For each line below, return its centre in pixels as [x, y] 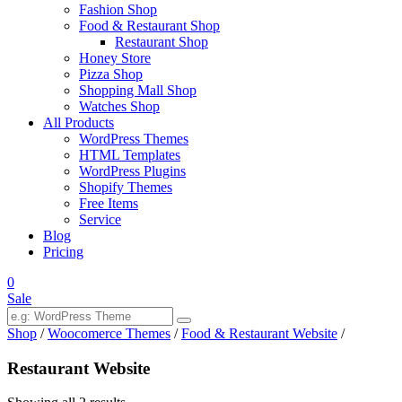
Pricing [63, 252]
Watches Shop [119, 106]
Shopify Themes [126, 187]
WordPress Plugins [132, 171]
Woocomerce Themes [109, 333]
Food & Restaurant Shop [149, 26]
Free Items [109, 203]
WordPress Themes [134, 139]
